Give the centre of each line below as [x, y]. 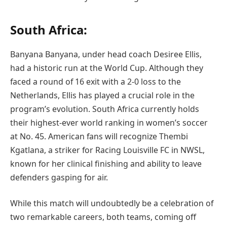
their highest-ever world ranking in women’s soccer [109, 122]
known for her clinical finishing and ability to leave [106, 163]
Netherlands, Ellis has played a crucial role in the [102, 95]
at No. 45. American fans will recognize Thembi [99, 136]
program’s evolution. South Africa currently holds [105, 109]
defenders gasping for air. [59, 177]
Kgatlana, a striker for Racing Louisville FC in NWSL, [107, 150]
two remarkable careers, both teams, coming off [103, 217]
